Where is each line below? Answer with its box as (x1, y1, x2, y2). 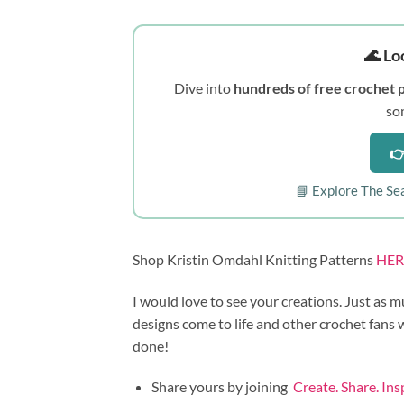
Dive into (174, 78, 234, 96)
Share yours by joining (151, 378, 293, 396)
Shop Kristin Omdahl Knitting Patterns (133, 250, 376, 268)
